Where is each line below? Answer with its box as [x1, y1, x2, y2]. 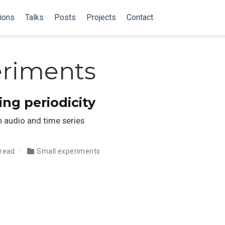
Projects [86, 13, 116, 22]
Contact [126, 13, 153, 22]
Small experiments [37, 147, 100, 155]
